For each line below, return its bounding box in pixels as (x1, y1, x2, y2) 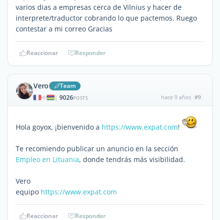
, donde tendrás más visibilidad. (79, 154, 185, 164)
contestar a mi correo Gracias (16, 24, 112, 33)
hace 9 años (161, 93, 191, 101)
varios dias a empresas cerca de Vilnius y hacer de (16, 2, 182, 12)
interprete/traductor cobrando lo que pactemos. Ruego (16, 13, 197, 23)
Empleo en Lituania (16, 154, 79, 164)
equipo (16, 187, 41, 196)
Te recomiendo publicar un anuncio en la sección (16, 143, 178, 153)
